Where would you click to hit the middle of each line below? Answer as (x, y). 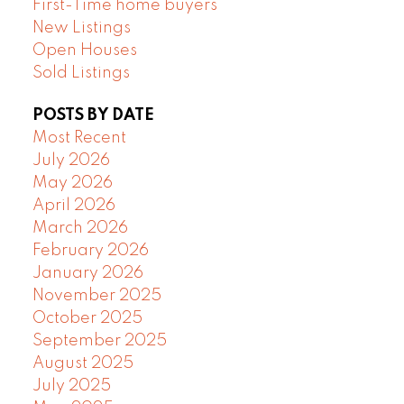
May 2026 (72, 183)
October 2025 (87, 318)
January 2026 (87, 273)
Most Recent (79, 138)
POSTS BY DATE (93, 115)
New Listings (81, 28)
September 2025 (99, 340)
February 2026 (90, 250)
